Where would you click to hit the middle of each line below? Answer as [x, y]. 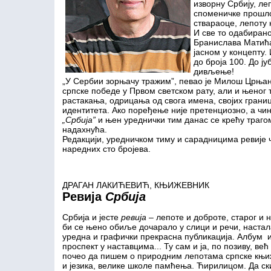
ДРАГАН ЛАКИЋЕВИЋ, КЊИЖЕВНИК [135, 185]
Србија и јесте [91, 217]
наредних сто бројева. [106, 149]
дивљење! [214, 71]
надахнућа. [84, 129]
